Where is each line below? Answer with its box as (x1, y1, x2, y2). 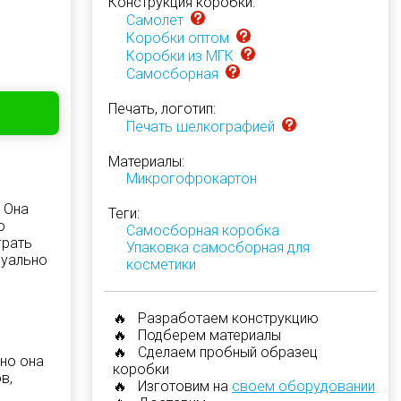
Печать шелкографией (125, 118, 275, 135)
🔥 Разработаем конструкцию (112, 310, 319, 327)
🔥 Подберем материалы (112, 327, 281, 344)
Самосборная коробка (125, 222, 279, 239)
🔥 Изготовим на (112, 378, 232, 395)
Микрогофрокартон (125, 170, 257, 187)
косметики (125, 256, 196, 273)
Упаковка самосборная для (125, 239, 310, 256)
